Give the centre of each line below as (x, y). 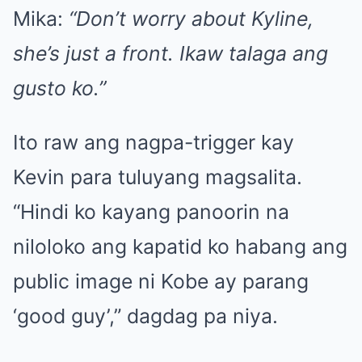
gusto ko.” (59, 88)
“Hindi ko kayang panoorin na (151, 212)
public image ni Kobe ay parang (161, 282)
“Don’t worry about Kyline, (191, 19)
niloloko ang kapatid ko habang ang (180, 247)
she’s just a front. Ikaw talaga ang (170, 54)
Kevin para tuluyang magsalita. (158, 177)
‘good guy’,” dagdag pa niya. (145, 316)
